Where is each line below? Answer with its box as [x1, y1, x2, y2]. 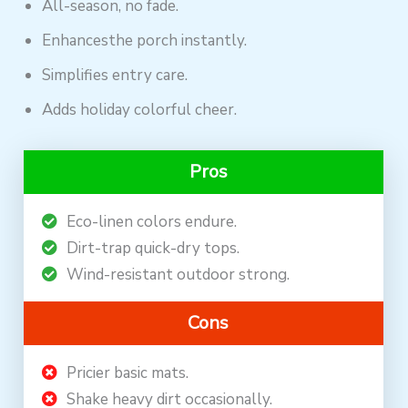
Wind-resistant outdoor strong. [66, 264, 291, 286]
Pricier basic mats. [66, 362, 189, 384]
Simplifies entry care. [42, 65, 189, 87]
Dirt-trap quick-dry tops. [66, 238, 240, 260]
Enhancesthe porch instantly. [42, 30, 248, 52]
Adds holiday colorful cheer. [42, 99, 238, 121]
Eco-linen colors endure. [66, 211, 238, 233]
